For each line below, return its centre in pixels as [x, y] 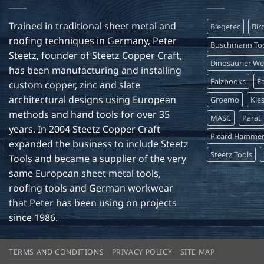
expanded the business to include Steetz [99, 143]
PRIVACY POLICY [142, 252]
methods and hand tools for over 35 [89, 114]
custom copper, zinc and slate [75, 85]
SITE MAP [197, 252]
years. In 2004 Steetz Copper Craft [85, 129]
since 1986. [33, 217]
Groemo [225, 99]
